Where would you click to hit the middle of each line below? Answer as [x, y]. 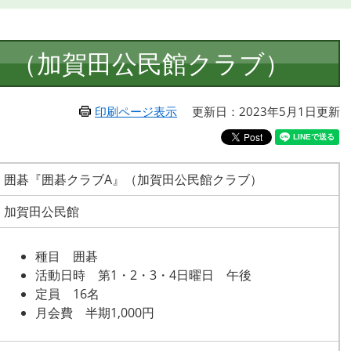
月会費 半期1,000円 [95, 313]
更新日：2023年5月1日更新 [266, 111]
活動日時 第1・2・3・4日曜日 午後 [143, 275]
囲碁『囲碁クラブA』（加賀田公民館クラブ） [133, 179]
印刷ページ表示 [136, 111]
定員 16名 [67, 294]
